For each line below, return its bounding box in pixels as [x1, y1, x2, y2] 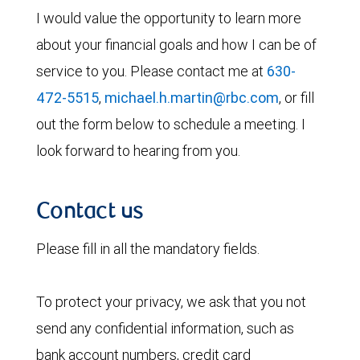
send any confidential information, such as [36, 319, 294, 337]
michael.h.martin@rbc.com [104, 88, 279, 107]
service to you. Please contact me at [36, 62, 267, 80]
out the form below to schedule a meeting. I [36, 115, 305, 133]
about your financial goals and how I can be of [36, 35, 317, 54]
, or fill [279, 88, 314, 107]
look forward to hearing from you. [36, 141, 240, 160]
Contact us [36, 202, 144, 224]
